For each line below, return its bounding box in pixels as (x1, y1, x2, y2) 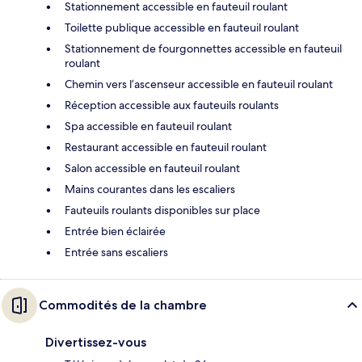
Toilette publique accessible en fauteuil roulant (65, 20, 299, 36)
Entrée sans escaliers (65, 245, 168, 260)
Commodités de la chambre (39, 297, 207, 314)
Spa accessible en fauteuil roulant (65, 119, 232, 134)
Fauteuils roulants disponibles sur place (65, 203, 260, 218)
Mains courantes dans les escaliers (65, 182, 235, 197)
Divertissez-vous (45, 335, 146, 351)
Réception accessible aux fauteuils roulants (65, 98, 279, 113)
